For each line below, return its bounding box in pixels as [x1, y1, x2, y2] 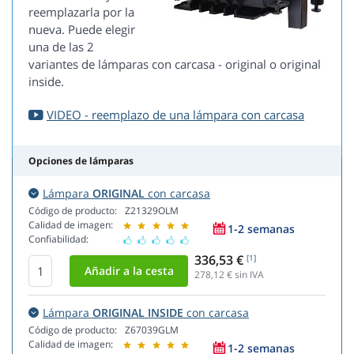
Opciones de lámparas [28, 154, 134, 168]
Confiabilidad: [28, 232, 88, 247]
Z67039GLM [125, 323, 179, 337]
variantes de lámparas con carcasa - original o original [28, 56, 321, 73]
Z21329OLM [125, 204, 179, 218]
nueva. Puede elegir [28, 21, 135, 38]
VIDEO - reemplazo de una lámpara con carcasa [47, 107, 304, 123]
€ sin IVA [224, 268, 264, 282]
